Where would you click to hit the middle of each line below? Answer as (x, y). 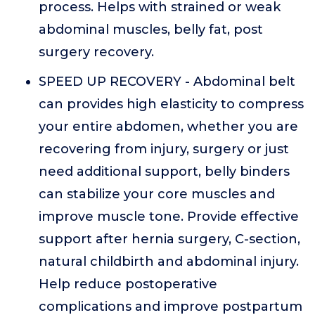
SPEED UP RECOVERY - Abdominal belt (167, 82)
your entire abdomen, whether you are (168, 127)
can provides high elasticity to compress (171, 104)
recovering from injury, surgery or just (164, 149)
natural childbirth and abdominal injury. (169, 262)
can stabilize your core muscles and (157, 194)
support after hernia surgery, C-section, (169, 239)
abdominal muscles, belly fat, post (151, 30)
